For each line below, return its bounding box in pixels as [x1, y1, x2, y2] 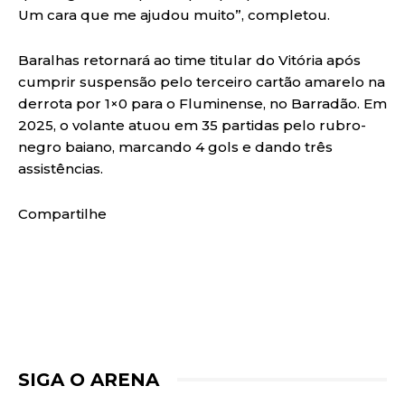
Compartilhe [18, 204, 107, 222]
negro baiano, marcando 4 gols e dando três [18, 137, 333, 155]
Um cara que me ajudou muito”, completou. [18, 5, 330, 24]
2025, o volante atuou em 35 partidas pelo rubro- [18, 116, 366, 134]
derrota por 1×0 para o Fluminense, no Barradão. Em [18, 94, 387, 112]
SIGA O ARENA [18, 368, 159, 391]
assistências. [18, 159, 103, 177]
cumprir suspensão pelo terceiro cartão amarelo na [18, 72, 385, 90]
